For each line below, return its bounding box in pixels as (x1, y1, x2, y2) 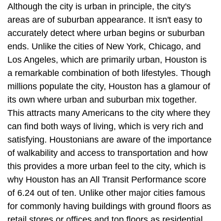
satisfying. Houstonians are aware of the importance (7, 135, 212, 145)
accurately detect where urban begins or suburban (7, 28, 205, 38)
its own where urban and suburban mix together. (7, 95, 197, 105)
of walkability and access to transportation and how (7, 148, 208, 158)
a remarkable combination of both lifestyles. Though (7, 68, 211, 78)
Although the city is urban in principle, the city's (7, 1, 191, 12)
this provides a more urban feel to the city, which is (7, 161, 206, 172)
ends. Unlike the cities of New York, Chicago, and (7, 41, 201, 52)
